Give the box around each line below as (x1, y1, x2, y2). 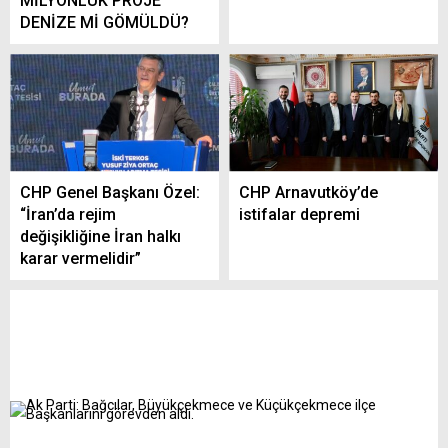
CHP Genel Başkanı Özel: (20, 182, 200, 202)
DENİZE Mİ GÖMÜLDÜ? (20, 12, 189, 32)
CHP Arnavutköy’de (239, 182, 378, 202)
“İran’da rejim (20, 204, 116, 224)
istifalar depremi (239, 204, 360, 224)
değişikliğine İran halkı (20, 226, 181, 246)
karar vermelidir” (20, 248, 141, 268)
